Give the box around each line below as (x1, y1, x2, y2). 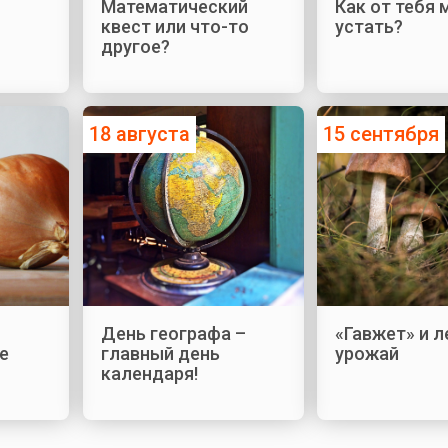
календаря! (100, 363, 198, 385)
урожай (335, 343, 400, 365)
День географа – (100, 323, 246, 345)
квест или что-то (100, 15, 249, 37)
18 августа (88, 122, 190, 147)
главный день (100, 343, 220, 365)
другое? (100, 35, 170, 57)
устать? (335, 15, 404, 37)
